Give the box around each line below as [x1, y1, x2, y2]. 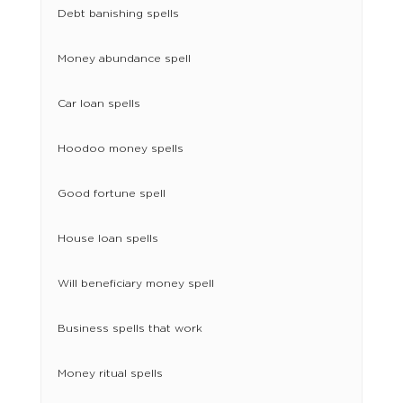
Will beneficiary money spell [57, 278, 214, 290]
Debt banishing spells [57, 8, 179, 20]
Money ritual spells [57, 368, 163, 380]
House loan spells [57, 233, 158, 245]
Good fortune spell [57, 188, 166, 200]
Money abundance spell [57, 53, 191, 65]
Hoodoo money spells [57, 143, 184, 155]
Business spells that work [57, 323, 202, 335]
